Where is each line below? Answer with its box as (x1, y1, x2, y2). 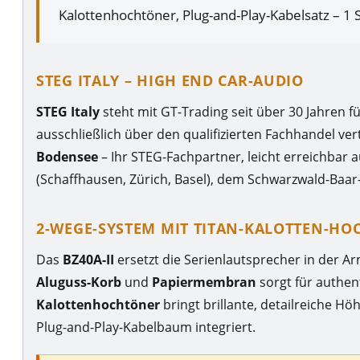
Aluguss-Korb (36, 272, 121, 291)
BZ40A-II (63, 250, 114, 268)
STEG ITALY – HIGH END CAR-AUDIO (36, 70, 304, 90)
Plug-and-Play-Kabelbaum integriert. (36, 317, 256, 336)
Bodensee (36, 147, 98, 166)
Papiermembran (152, 272, 256, 291)
